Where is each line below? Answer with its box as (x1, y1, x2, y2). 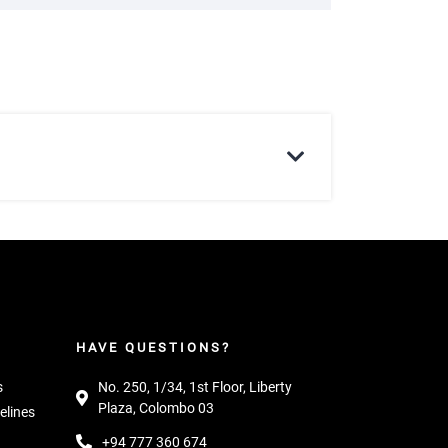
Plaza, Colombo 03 (98, 400, 214, 416)
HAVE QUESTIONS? (76, 340, 231, 355)
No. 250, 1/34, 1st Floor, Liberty (98, 379, 292, 395)
